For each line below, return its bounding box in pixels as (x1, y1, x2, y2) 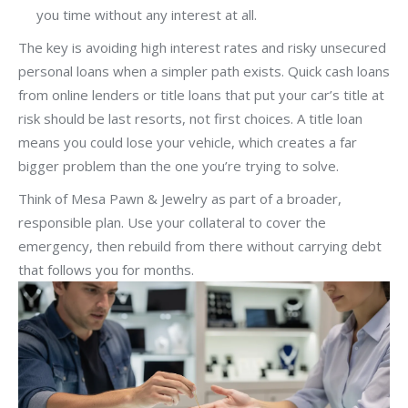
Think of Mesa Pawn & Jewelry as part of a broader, (18, 189, 342, 208)
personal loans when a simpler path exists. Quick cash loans (18, 61, 390, 80)
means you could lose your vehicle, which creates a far (18, 132, 357, 151)
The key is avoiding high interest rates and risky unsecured (18, 37, 386, 56)
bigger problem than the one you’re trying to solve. (18, 156, 339, 175)
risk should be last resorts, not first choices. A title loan (18, 108, 362, 127)
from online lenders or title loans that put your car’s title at (18, 85, 384, 104)
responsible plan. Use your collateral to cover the (18, 212, 326, 231)
